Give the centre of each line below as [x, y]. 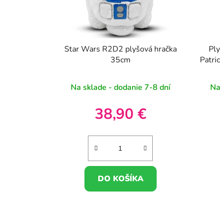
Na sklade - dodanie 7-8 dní [120, 88]
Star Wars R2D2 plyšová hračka [120, 49]
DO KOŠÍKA [120, 179]
